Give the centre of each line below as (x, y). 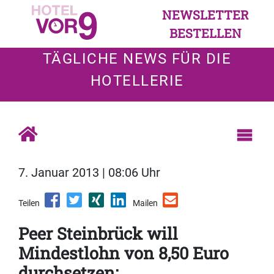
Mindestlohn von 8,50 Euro (124, 253)
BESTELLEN (206, 33)
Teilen (29, 203)
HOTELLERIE (137, 81)
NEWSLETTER (206, 15)
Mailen (145, 203)
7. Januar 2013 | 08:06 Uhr (89, 173)
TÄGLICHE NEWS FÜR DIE (137, 59)
